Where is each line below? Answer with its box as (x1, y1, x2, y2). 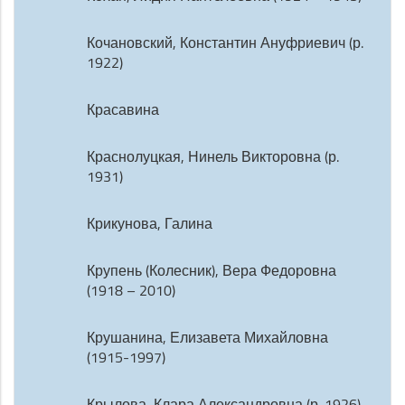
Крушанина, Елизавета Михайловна (87, 327, 328, 347)
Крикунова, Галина (87, 213, 212, 233)
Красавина (87, 99, 159, 119)
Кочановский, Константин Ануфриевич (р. (87, 33, 363, 52)
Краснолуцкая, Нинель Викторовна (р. (87, 146, 339, 166)
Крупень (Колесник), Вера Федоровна (87, 260, 336, 280)
